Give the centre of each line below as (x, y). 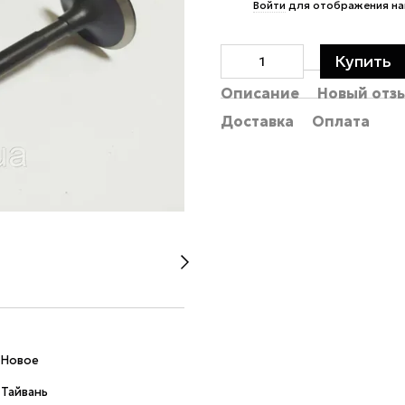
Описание (260, 93)
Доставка (257, 121)
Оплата (341, 121)
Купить (363, 61)
